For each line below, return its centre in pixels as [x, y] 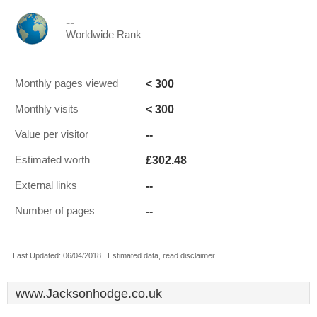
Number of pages [55, 211]
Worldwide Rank [104, 35]
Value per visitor [52, 134]
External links [46, 185]
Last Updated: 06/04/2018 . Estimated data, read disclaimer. [115, 255]
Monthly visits [47, 109]
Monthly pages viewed [67, 83]
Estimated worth [52, 160]
